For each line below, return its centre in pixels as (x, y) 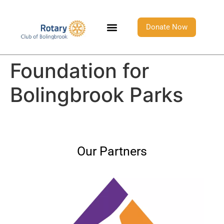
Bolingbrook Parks (96, 95)
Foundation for (79, 71)
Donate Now (166, 27)
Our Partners (112, 151)
